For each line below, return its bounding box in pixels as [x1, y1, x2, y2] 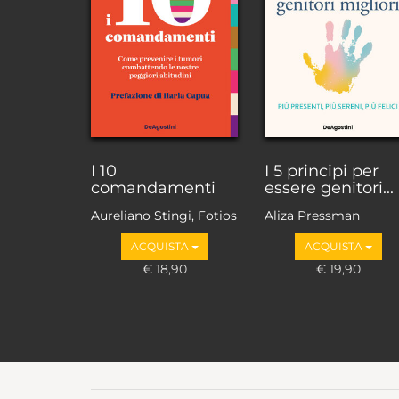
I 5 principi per [265, 160, 379, 181]
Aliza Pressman [265, 208, 360, 224]
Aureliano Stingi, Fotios [91, 208, 237, 224]
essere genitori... [265, 177, 394, 198]
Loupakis [91, 225, 146, 242]
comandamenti [91, 177, 216, 198]
